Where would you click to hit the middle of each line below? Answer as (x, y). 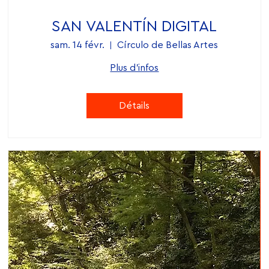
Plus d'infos (134, 68)
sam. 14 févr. (78, 45)
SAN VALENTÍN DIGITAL (134, 27)
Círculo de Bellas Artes (168, 45)
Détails (134, 106)
